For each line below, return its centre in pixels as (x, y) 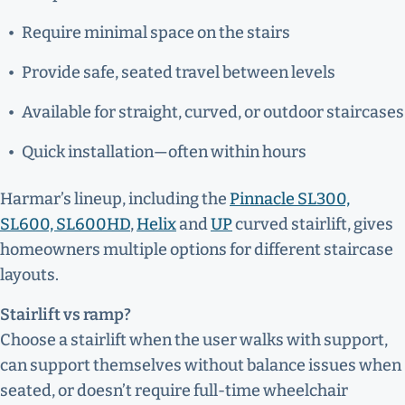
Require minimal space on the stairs (156, 33)
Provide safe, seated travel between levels (179, 72)
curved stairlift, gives (313, 224)
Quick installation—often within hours (164, 152)
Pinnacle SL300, (290, 199)
